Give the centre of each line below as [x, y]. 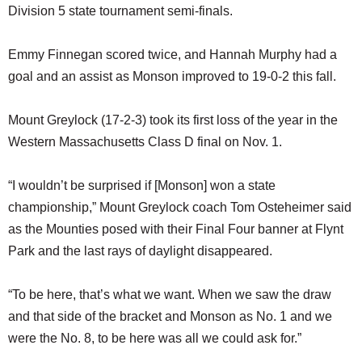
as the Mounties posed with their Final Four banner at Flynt [176, 229]
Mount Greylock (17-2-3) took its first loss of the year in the [173, 120]
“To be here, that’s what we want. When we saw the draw [170, 295]
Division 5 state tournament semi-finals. [120, 11]
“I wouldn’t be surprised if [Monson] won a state [142, 186]
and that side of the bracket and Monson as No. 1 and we [170, 317]
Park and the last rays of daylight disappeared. [140, 251]
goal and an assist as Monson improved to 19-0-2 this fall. [172, 77]
